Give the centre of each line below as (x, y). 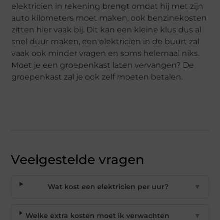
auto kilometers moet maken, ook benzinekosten (109, 18)
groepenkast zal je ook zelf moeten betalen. (97, 77)
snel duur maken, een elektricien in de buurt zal (106, 42)
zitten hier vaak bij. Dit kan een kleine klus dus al (107, 30)
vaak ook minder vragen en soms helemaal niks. (106, 54)
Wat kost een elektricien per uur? (108, 187)
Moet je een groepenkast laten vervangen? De (103, 65)
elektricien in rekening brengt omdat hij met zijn (108, 6)
